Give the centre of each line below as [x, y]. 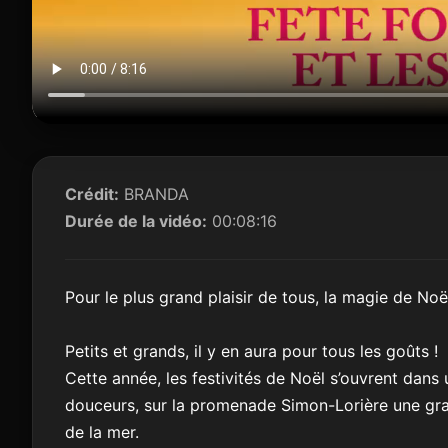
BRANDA [154, 194]
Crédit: [92, 194]
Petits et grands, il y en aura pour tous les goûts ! [251, 351]
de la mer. [102, 432]
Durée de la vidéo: [136, 221]
